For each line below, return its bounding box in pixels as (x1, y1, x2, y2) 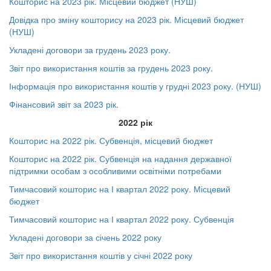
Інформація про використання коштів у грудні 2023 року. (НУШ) (9, 80, 261, 92)
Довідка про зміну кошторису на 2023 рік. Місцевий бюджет (9, 13, 244, 25)
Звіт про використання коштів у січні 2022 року (9, 249, 192, 261)
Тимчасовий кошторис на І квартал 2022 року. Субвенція (9, 213, 234, 225)
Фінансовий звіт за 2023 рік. (9, 98, 119, 110)
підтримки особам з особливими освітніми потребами (9, 165, 221, 177)
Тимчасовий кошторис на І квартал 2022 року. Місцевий (9, 183, 230, 195)
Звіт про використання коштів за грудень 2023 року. (9, 62, 213, 74)
